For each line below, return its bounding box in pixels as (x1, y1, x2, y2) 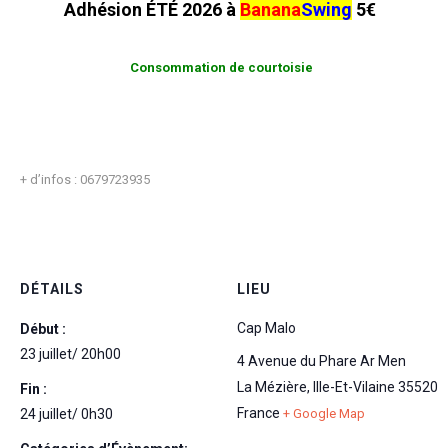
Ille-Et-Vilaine (313, 379, 396, 396)
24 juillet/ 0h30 (20, 406, 113, 423)
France (237, 405, 281, 422)
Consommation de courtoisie (130, 60, 313, 76)
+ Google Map (283, 406, 366, 422)
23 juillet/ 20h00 (20, 346, 121, 363)
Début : (20, 321, 66, 338)
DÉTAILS (20, 281, 84, 298)
